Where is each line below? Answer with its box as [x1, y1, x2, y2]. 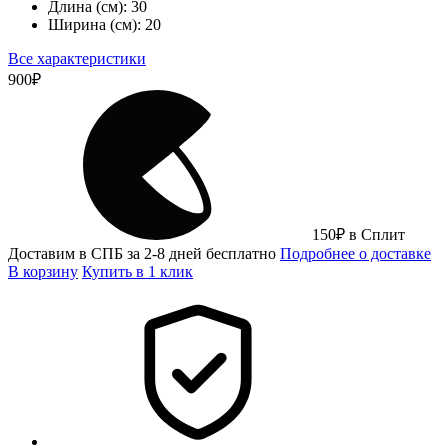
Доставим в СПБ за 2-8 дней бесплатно [8, 244, 280, 262]
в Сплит [349, 225, 405, 243]
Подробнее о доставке [280, 244, 431, 262]
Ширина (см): [48, 15, 141, 33]
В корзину [8, 262, 78, 280]
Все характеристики [8, 49, 146, 67]
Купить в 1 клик [82, 262, 193, 280]
